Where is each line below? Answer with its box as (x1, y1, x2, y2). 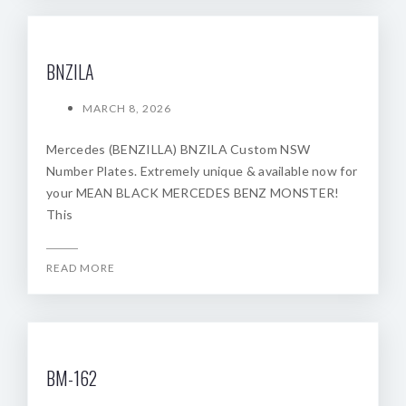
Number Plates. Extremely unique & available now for (46, 163, 358, 179)
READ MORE (46, 261, 115, 275)
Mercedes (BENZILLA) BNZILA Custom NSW (46, 141, 311, 157)
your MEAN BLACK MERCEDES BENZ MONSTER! (46, 185, 340, 200)
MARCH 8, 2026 (82, 101, 171, 115)
